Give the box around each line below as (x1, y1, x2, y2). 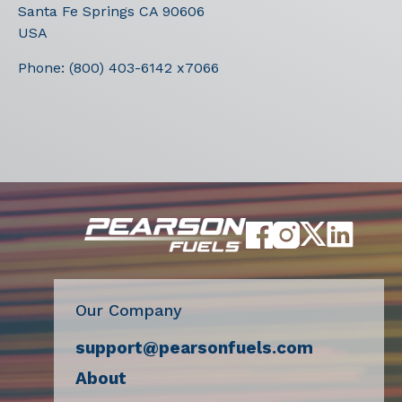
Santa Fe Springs (18, 3, 139, 20)
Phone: (18, 59, 69, 76)
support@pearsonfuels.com (75, 337, 313, 359)
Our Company (75, 301, 182, 320)
